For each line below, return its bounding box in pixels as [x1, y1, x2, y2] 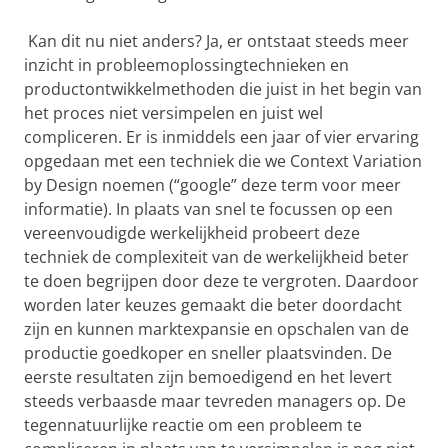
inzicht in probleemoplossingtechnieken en [24, 53, 349, 76]
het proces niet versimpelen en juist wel [24, 101, 323, 124]
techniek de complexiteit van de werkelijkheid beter [24, 245, 409, 268]
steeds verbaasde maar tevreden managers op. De [24, 389, 406, 412]
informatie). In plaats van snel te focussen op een [24, 197, 393, 220]
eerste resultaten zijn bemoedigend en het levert [24, 365, 392, 388]
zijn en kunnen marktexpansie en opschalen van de [24, 317, 409, 340]
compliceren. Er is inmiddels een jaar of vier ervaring [24, 125, 419, 148]
